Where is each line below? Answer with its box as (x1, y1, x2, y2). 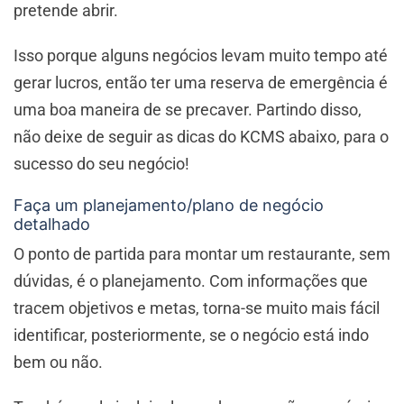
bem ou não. (14, 353, 103, 372)
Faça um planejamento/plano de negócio (14, 196, 324, 216)
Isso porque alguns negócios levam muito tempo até (14, 46, 388, 66)
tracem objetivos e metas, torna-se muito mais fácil (14, 298, 380, 318)
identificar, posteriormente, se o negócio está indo (14, 326, 369, 345)
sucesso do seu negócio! (14, 154, 189, 174)
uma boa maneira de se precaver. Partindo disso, (14, 100, 362, 120)
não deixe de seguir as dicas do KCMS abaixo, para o (14, 127, 389, 147)
